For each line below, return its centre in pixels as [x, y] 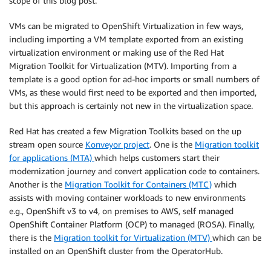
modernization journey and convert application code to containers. [134, 171]
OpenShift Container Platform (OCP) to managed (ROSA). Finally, [132, 224]
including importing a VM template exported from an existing [126, 39]
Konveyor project [117, 144]
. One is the [172, 144]
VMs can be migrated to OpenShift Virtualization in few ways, [126, 25]
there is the [31, 237]
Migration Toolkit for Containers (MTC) [138, 184]
